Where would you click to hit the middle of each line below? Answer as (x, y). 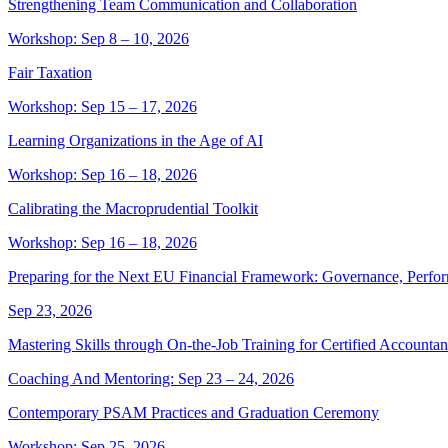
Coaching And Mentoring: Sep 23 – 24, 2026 (151, 378)
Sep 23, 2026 (50, 310)
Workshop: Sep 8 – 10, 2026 (98, 38)
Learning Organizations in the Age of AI (135, 140)
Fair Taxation (50, 72)
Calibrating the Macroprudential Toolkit (133, 208)
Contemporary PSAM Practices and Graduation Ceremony (193, 412)
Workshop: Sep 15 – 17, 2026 (102, 106)
